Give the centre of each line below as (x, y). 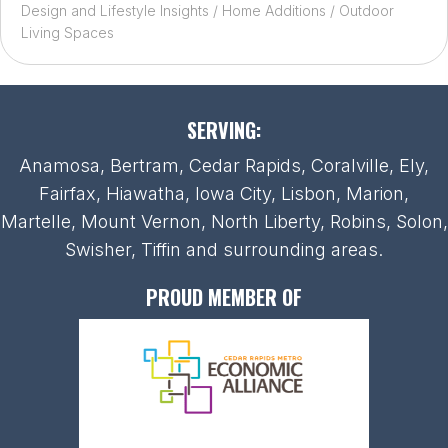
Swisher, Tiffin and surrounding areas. (224, 249)
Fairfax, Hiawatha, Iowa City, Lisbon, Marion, (224, 193)
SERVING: (224, 129)
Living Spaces (67, 32)
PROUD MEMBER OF (224, 296)
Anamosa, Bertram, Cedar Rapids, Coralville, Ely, (224, 165)
